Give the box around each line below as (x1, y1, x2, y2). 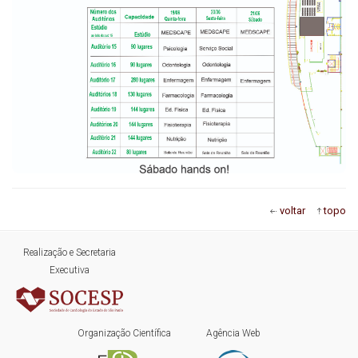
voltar (280, 205, 305, 217)
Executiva (50, 265, 90, 276)
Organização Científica (78, 327, 172, 339)
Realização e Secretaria (23, 247, 117, 259)
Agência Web (206, 327, 261, 339)
